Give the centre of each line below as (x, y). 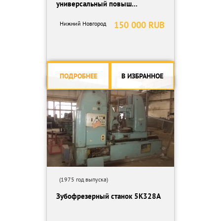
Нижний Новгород (83, 23)
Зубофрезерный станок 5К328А (109, 196)
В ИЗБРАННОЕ (142, 76)
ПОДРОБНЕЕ (78, 76)
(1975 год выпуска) (82, 179)
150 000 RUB (139, 25)
